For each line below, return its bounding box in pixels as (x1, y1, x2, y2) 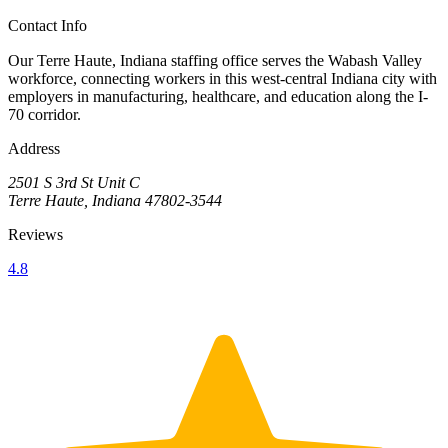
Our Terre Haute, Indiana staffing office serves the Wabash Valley (8, 52, 422, 70)
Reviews (8, 226, 63, 244)
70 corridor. (8, 106, 81, 124)
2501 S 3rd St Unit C (8, 174, 140, 192)
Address (8, 140, 60, 158)
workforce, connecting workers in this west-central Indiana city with (8, 70, 437, 88)
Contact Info (8, 17, 87, 35)
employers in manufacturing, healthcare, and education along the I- (8, 88, 428, 106)
